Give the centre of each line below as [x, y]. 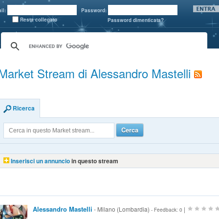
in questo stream [94, 161]
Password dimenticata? [136, 20]
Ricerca [24, 108]
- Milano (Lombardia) [121, 209]
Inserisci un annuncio [41, 161]
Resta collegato [39, 20]
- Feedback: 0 [166, 210]
